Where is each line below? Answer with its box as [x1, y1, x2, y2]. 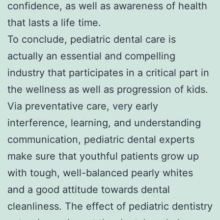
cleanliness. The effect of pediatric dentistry [7, 200, 213, 212]
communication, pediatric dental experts [7, 133, 194, 145]
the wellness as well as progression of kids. [7, 83, 208, 95]
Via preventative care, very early [7, 100, 158, 112]
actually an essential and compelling [7, 50, 175, 62]
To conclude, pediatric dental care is [7, 33, 176, 45]
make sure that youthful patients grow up [7, 150, 199, 162]
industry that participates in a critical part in [7, 66, 209, 79]
